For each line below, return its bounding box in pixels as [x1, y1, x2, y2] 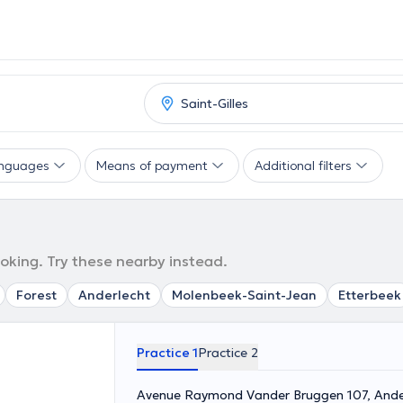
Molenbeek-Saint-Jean [172, 287, 317, 303]
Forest [16, 287, 57, 303]
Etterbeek [338, 287, 401, 303]
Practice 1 [137, 345, 198, 361]
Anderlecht [78, 287, 150, 303]
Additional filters [255, 157, 352, 174]
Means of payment [96, 157, 208, 174]
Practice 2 [198, 345, 258, 361]
